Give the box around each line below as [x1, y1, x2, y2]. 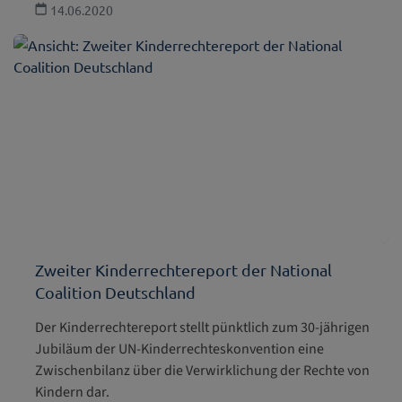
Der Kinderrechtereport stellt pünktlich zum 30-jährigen [35, 318, 370, 338]
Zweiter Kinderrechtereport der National [35, 260, 332, 280]
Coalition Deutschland [35, 283, 196, 302]
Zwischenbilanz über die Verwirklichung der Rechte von [35, 361, 370, 381]
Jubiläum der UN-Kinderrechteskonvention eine [35, 339, 324, 360]
